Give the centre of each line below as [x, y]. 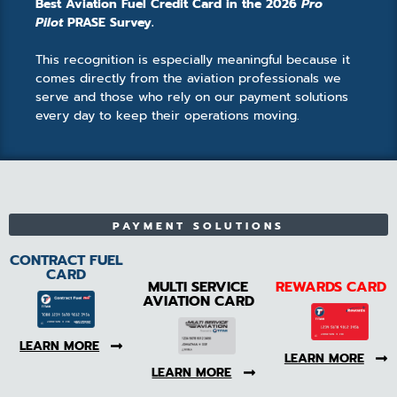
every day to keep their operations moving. [167, 116]
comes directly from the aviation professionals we [188, 79]
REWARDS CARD [331, 288]
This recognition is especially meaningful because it [193, 60]
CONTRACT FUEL [66, 261]
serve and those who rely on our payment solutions [192, 97]
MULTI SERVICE [198, 288]
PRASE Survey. [110, 23]
